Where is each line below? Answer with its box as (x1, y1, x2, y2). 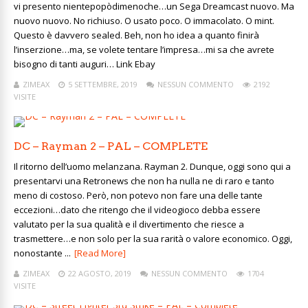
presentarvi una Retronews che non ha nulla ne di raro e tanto (14, 175, 274, 187)
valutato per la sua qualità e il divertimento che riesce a (14, 218, 244, 230)
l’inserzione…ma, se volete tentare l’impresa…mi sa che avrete (14, 43, 274, 56)
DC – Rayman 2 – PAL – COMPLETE (14, 140, 208, 153)
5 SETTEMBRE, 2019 (68, 79, 137, 89)
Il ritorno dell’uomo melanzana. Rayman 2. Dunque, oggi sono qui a (14, 160, 291, 173)
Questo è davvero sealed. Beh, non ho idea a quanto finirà (14, 29, 259, 41)
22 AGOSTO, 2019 (68, 268, 131, 278)
